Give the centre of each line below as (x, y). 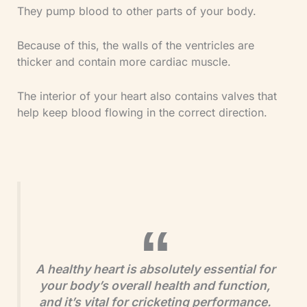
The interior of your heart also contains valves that (147, 96)
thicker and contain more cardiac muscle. (124, 62)
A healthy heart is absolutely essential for (155, 269)
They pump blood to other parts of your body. (136, 11)
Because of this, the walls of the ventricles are (135, 46)
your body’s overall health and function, (155, 286)
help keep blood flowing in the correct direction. (142, 112)
